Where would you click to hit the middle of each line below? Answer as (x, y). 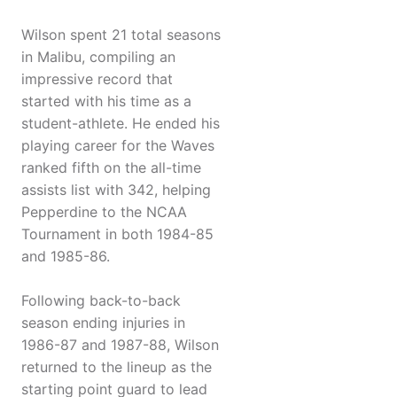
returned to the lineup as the (117, 367)
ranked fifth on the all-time (111, 168)
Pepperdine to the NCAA (104, 212)
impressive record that (97, 79)
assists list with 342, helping (116, 190)
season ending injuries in (103, 323)
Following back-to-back (101, 301)
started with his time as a (106, 101)
